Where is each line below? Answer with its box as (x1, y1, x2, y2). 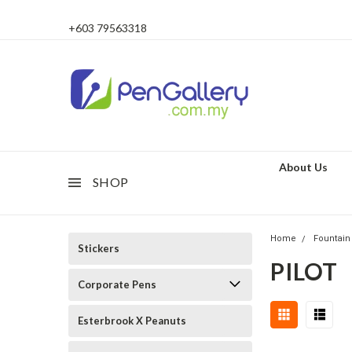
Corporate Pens (78, 278, 156, 291)
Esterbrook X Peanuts (78, 314, 186, 327)
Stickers (78, 242, 119, 255)
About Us (279, 160, 328, 174)
